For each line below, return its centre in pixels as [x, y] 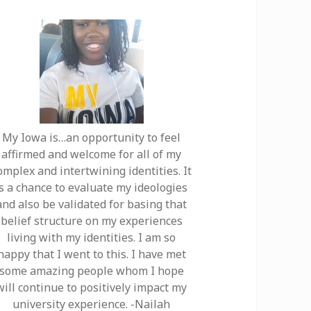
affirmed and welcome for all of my [92, 154]
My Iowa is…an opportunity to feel [92, 137]
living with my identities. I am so [92, 237]
